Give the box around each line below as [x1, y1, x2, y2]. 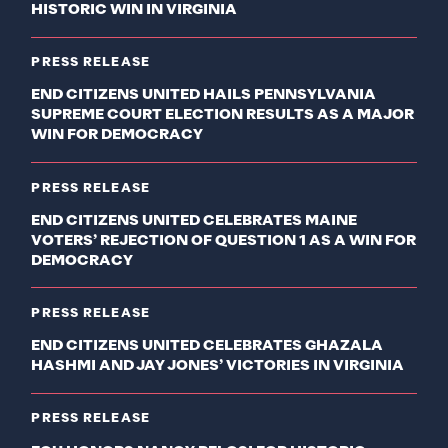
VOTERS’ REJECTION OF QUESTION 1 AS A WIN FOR [31, 233, 417, 248]
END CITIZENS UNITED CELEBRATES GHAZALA [31, 339, 384, 354]
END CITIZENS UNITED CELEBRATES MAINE [31, 213, 358, 228]
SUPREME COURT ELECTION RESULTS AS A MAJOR [31, 108, 415, 123]
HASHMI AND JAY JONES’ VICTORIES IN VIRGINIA [31, 359, 405, 374]
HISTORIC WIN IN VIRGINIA [31, 2, 238, 17]
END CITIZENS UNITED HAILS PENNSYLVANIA [31, 88, 377, 103]
